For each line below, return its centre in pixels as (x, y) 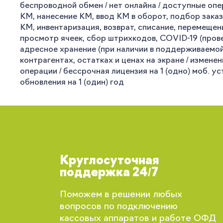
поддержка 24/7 (109, 173)
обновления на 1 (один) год (72, 83)
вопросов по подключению (119, 207)
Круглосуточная (110, 161)
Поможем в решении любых (121, 195)
